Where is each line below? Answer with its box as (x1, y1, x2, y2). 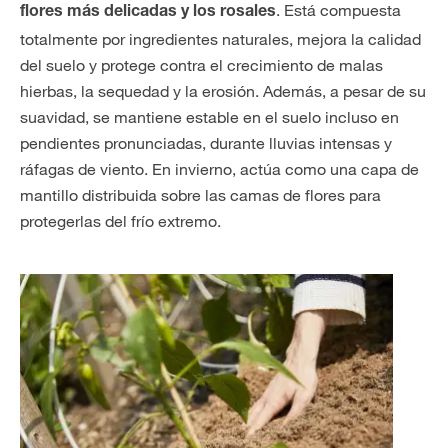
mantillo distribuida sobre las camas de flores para (20, 185, 381, 205)
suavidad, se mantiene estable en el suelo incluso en (20, 107, 399, 127)
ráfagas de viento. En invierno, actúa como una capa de (20, 159, 419, 179)
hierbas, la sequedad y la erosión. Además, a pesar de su (20, 81, 426, 101)
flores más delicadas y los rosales (20, 5, 276, 21)
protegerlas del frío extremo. (20, 211, 221, 231)
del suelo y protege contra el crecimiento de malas (20, 55, 383, 75)
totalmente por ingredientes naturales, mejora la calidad (20, 29, 421, 49)
